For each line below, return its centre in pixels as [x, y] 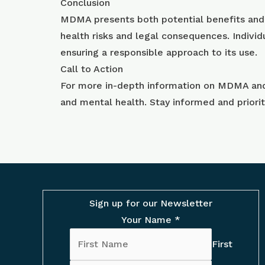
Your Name [148, 220]
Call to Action [92, 69]
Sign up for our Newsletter [151, 203]
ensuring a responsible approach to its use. [159, 52]
